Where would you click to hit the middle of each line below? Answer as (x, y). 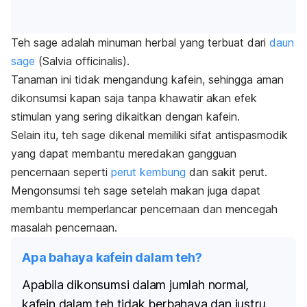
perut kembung (148, 172)
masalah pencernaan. (64, 227)
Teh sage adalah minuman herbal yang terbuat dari (140, 42)
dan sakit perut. (226, 172)
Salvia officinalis (83, 61)
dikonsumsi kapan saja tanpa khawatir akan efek (134, 98)
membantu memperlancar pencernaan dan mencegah (144, 209)
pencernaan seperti (61, 172)
